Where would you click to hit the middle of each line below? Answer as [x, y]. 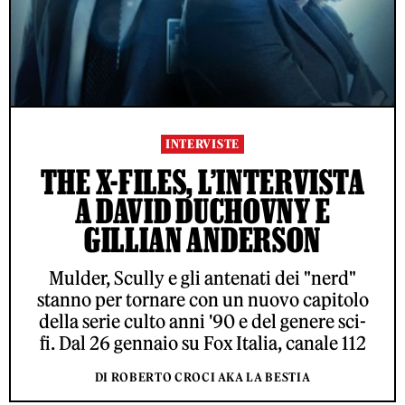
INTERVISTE [202, 144]
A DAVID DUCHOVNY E [202, 211]
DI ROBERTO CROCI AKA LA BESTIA [202, 377]
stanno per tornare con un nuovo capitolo [202, 300]
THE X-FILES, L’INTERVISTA [202, 182]
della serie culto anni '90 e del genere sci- [202, 321]
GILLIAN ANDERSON [202, 240]
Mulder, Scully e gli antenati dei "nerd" [202, 278]
